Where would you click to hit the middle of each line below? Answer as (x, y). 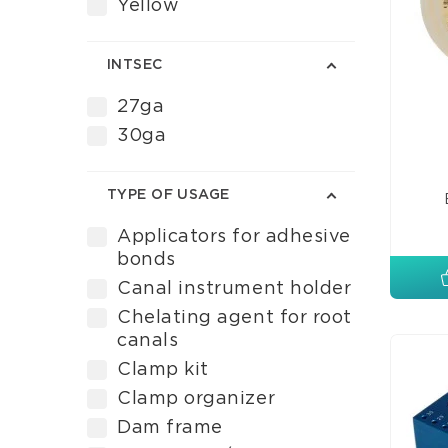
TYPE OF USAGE (168, 195)
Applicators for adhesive (234, 237)
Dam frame (170, 428)
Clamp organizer (196, 399)
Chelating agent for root (234, 318)
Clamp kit (163, 370)
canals (148, 341)
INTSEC (135, 65)
